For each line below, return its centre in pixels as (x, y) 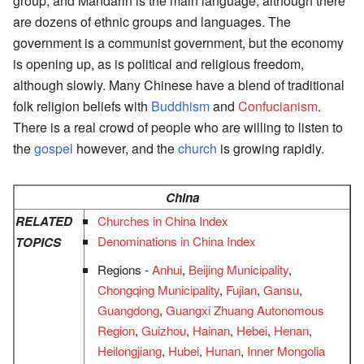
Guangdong (129, 310)
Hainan (212, 330)
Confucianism (278, 106)
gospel (54, 148)
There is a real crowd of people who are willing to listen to (178, 127)
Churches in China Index (163, 220)
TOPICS (38, 242)
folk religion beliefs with (82, 106)
